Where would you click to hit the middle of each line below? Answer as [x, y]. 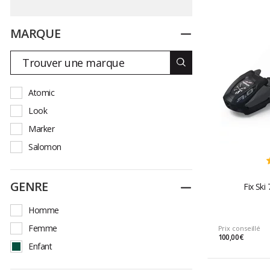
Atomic [41, 93]
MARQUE [35, 33]
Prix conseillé [239, 228]
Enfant [40, 246]
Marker [41, 129]
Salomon [45, 147]
